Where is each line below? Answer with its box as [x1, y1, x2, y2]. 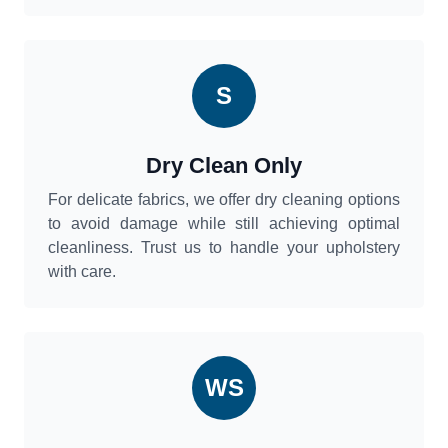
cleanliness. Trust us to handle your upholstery [48, 239, 400, 257]
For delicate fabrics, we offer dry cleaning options [48, 191, 400, 209]
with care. [48, 263, 116, 281]
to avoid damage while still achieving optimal [48, 215, 400, 233]
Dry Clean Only [146, 153, 302, 179]
